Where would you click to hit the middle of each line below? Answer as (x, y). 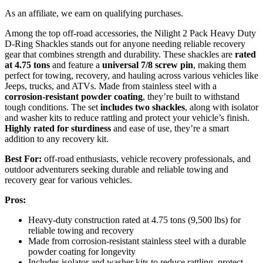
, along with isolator (222, 107)
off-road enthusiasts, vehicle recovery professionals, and (146, 159)
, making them (220, 65)
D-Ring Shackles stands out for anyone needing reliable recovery (125, 43)
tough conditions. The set (53, 107)
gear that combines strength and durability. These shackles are (120, 54)
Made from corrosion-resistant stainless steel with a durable (137, 241)
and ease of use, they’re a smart (170, 128)
